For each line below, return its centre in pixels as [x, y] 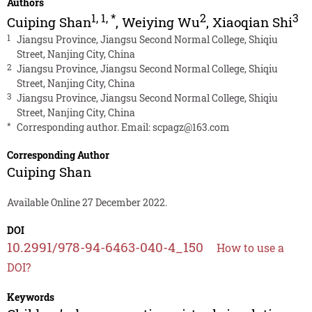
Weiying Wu [161, 22]
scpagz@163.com [191, 127]
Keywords [30, 297]
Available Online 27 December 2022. [87, 203]
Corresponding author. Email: [84, 127]
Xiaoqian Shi [252, 22]
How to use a [250, 248]
